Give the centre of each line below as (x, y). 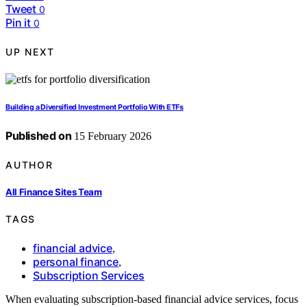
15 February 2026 (112, 136)
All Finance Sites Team (54, 192)
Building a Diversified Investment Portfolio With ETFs (95, 108)
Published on (39, 136)
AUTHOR (29, 164)
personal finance (76, 261)
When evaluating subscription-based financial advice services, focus (152, 299)
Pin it (18, 23)
